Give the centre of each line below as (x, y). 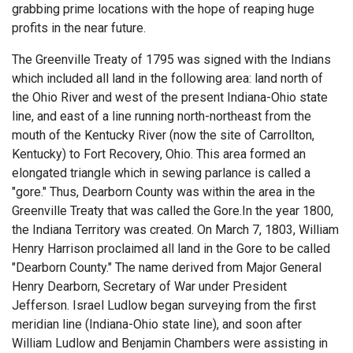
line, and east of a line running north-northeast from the (162, 116)
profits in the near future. (79, 28)
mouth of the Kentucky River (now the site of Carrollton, (163, 135)
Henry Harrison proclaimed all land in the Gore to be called (171, 248)
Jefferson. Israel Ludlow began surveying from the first (164, 305)
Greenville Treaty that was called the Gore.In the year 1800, (173, 210)
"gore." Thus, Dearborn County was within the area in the (163, 191)
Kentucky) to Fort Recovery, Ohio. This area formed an (159, 154)
